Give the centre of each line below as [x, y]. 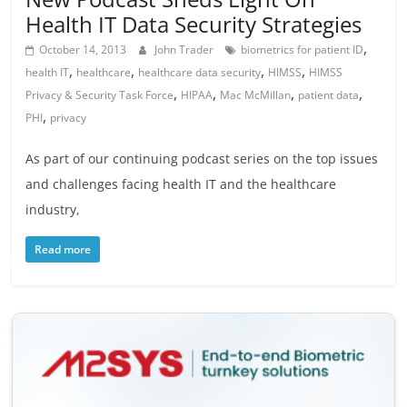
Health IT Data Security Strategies [194, 24]
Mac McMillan [256, 95]
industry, [53, 209]
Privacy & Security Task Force [100, 95]
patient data [329, 95]
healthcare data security [200, 72]
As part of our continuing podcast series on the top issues [202, 159]
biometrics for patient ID [303, 50]
